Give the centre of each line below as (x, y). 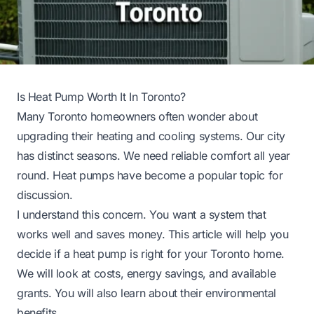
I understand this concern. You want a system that (142, 214)
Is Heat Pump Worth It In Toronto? (101, 96)
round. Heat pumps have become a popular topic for (150, 175)
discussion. (45, 194)
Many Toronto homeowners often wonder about (137, 116)
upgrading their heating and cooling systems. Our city (151, 136)
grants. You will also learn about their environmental (146, 293)
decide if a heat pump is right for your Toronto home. (151, 253)
